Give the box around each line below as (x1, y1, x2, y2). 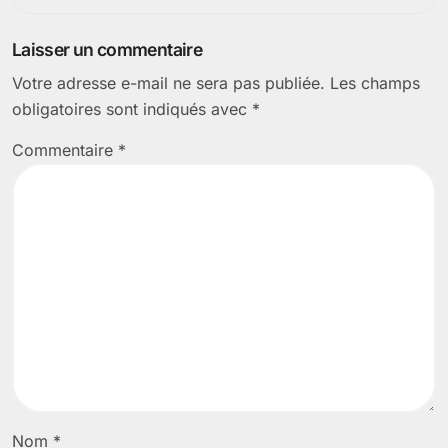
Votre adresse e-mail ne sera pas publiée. (12, 73, 325, 94)
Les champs (330, 73, 420, 94)
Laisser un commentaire (12, 39, 203, 61)
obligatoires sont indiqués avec (12, 99, 252, 120)
